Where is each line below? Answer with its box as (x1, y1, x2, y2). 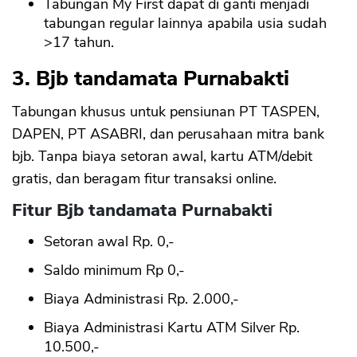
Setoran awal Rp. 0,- (44, 232, 175, 252)
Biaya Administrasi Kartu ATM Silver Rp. (44, 318, 300, 338)
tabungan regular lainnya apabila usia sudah (44, 14, 327, 33)
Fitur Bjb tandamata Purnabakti (12, 198, 273, 223)
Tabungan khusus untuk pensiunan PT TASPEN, (12, 102, 320, 122)
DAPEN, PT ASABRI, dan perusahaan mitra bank (12, 124, 324, 144)
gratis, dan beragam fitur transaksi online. (12, 169, 277, 189)
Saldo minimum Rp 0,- (44, 261, 185, 280)
